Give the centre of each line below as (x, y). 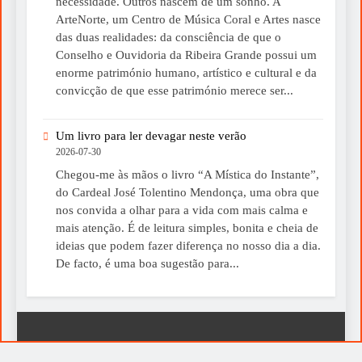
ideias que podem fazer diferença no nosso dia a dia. (188, 245)
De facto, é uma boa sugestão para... (147, 263)
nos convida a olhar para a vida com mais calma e (182, 210)
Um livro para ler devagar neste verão (151, 136)
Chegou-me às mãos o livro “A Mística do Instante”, (187, 174)
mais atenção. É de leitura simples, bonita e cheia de (187, 227)
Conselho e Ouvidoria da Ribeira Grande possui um (186, 55)
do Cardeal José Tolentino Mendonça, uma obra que (187, 192)
